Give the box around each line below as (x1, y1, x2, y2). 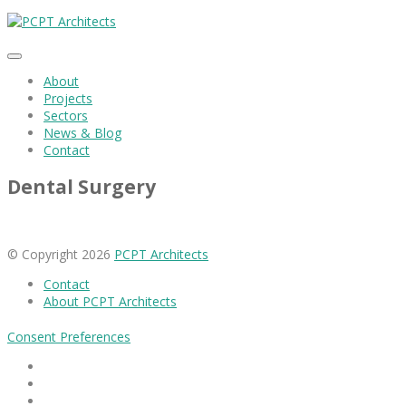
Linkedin (43, 373, 91, 391)
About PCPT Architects (43, 292, 177, 310)
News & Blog (43, 124, 121, 141)
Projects (43, 90, 92, 107)
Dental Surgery (7, 174, 156, 200)
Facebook (43, 356, 101, 374)
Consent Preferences (7, 327, 130, 345)
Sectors (43, 107, 88, 124)
